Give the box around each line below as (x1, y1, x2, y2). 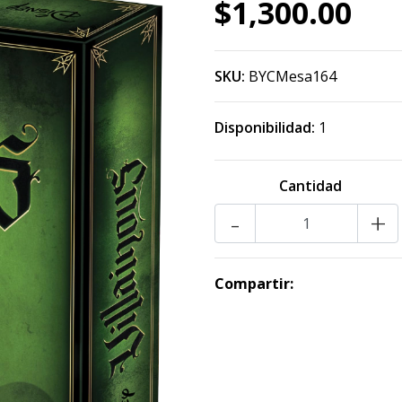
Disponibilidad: (214, 118, 315, 137)
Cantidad (278, 176, 342, 196)
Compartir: (214, 274, 293, 293)
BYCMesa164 (249, 66, 336, 86)
